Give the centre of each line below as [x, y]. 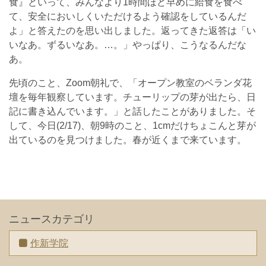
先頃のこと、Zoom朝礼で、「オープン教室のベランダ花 [130, 83]
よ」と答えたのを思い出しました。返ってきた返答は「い [132, 31]
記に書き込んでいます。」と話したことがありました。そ [132, 111]
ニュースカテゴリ [52, 219]
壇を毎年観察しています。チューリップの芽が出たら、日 [132, 97]
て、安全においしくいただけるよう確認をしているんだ [128, 16]
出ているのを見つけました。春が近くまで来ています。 [128, 140]
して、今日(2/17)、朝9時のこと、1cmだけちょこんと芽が [132, 126]
